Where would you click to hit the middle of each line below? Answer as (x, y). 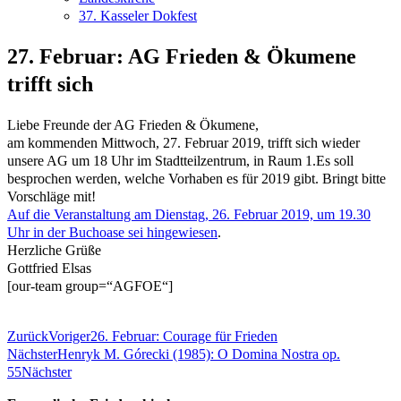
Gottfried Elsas (49, 268)
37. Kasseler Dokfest (138, 16)
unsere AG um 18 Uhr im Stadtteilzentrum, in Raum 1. (162, 160)
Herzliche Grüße (54, 250)
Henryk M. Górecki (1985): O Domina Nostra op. (199, 354)
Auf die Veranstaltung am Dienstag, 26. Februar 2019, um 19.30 (189, 214)
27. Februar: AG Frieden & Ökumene (182, 56)
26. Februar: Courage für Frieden (184, 336)
